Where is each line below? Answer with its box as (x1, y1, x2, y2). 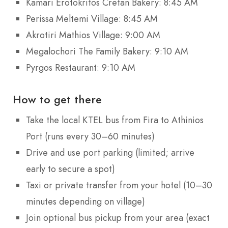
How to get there (13, 91, 102, 107)
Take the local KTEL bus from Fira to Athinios (26, 113, 204, 127)
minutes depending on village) (26, 194, 145, 208)
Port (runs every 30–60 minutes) (26, 129, 155, 143)
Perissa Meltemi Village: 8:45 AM (26, 12, 158, 25)
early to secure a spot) (26, 162, 115, 176)
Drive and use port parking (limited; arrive (26, 146, 194, 159)
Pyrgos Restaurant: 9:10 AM (26, 61, 135, 74)
